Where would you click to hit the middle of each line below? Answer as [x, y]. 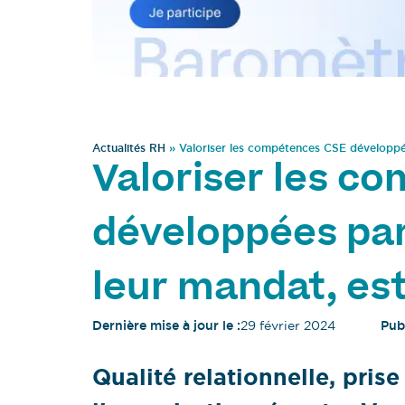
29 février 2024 [288, 326]
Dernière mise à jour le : [166, 326]
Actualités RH [129, 149]
